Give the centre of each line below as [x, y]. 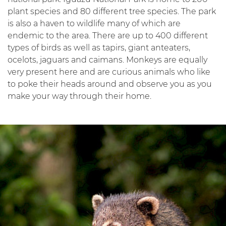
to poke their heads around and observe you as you [110, 84]
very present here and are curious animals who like [109, 72]
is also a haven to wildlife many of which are [94, 23]
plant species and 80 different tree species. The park [112, 11]
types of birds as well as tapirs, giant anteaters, [99, 47]
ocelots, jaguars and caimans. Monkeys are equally [107, 60]
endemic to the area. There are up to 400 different [108, 35]
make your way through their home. [80, 96]
